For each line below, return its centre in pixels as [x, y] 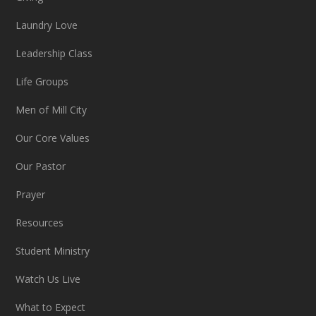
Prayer [31, 194]
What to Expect [51, 307]
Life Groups [42, 81]
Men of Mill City [51, 110]
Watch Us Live [48, 279]
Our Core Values [53, 138]
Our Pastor [41, 166]
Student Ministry [53, 251]
